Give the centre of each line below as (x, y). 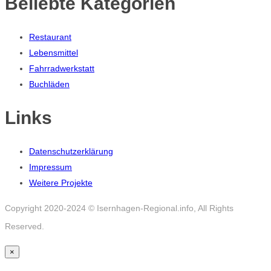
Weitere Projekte (61, 183)
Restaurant (50, 37)
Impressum (51, 167)
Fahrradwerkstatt (62, 69)
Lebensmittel (54, 53)
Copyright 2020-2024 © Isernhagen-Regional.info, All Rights (119, 208)
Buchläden (49, 84)
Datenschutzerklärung (71, 152)
